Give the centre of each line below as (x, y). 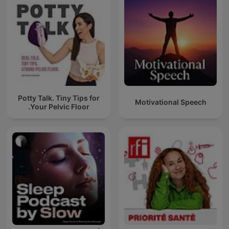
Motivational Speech (170, 102)
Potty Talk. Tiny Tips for (59, 98)
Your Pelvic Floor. (60, 106)
